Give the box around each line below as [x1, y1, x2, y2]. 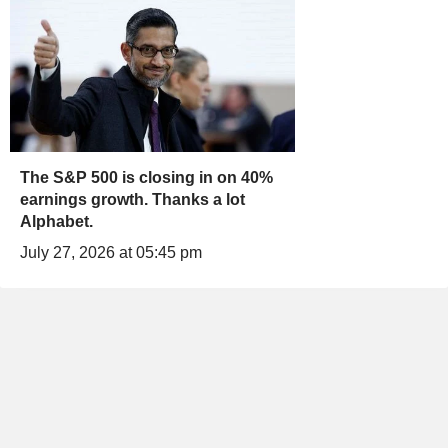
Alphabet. [20, 213, 93, 231]
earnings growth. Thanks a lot [20, 191, 245, 209]
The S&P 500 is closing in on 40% [20, 169, 273, 187]
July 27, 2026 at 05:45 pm [20, 244, 202, 262]
